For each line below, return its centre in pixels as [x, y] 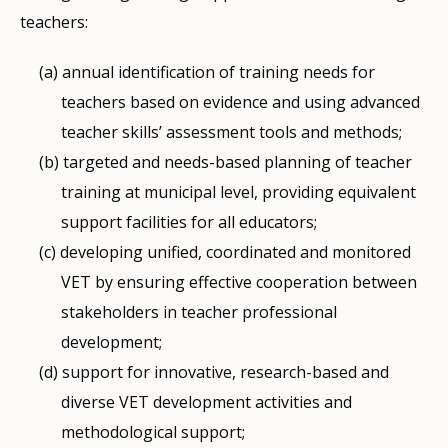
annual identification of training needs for [218, 72]
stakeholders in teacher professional [199, 312]
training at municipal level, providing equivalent [239, 192]
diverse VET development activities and [207, 402]
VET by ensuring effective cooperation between [239, 282]
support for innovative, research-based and [225, 372]
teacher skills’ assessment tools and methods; [232, 132]
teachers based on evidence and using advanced [241, 102]
